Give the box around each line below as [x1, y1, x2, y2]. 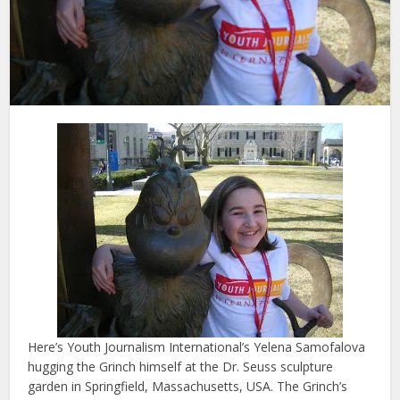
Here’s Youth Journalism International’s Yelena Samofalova [28, 338, 366, 356]
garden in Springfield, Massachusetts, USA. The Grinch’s [28, 378, 348, 396]
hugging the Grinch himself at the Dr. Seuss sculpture [28, 358, 334, 376]
